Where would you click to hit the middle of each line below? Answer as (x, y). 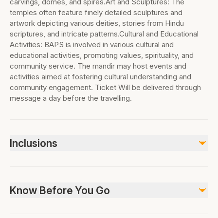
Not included (44, 204)
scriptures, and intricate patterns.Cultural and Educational (104, 34)
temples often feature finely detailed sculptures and (96, 12)
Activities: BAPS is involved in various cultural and (92, 45)
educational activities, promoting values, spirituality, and (102, 55)
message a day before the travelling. (71, 98)
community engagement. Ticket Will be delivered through (105, 87)
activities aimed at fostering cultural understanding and (100, 77)
